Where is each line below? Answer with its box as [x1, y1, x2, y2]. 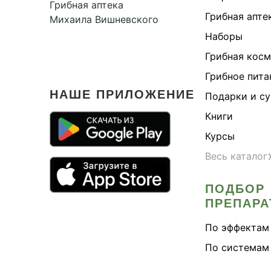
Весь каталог [205, 149, 267, 162]
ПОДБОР [205, 181, 265, 195]
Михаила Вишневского [50, 13, 158, 25]
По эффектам [205, 221, 269, 233]
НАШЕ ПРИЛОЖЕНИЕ [50, 87, 195, 101]
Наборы [205, 30, 243, 42]
